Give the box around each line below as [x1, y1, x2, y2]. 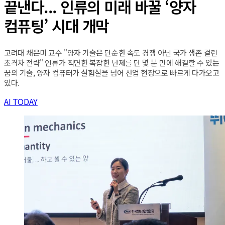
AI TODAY [4, 95, 38, 108]
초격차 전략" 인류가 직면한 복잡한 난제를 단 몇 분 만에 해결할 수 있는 [4, 57, 219, 68]
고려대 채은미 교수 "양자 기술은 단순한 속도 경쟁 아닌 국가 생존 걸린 [4, 47, 217, 58]
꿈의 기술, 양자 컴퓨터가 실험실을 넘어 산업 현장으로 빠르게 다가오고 [4, 67, 219, 78]
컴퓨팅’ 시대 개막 [4, 15, 109, 37]
